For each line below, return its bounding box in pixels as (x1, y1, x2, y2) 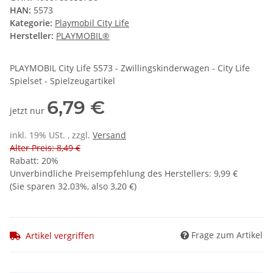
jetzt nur (10, 105, 47, 117)
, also (87, 180, 110, 193)
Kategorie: (10, 17, 55, 29)
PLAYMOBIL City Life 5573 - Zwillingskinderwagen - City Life (10, 62, 250, 74)
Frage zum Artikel (191, 229, 263, 241)
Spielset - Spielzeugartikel (10, 75, 115, 87)
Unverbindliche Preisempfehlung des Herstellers (10, 168, 209, 180)
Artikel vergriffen (26, 229, 94, 241)
